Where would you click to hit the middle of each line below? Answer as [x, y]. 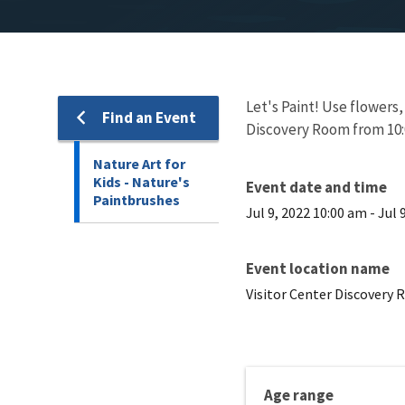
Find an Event [149, 117]
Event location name [318, 268]
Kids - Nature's [141, 181]
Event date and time [316, 187]
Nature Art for [139, 163]
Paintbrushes [137, 199]
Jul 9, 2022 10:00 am [306, 212]
